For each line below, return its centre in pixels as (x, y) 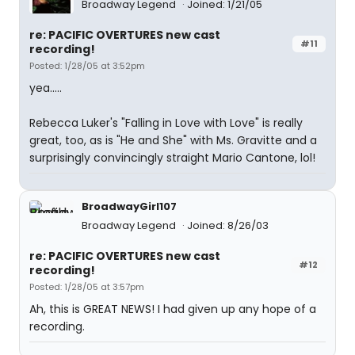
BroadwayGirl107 (129, 206)
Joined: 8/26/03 (228, 225)
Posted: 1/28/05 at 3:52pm (87, 66)
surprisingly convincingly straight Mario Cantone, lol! (172, 158)
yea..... (46, 88)
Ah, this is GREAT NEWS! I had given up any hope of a (173, 309)
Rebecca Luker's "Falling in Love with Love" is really (166, 123)
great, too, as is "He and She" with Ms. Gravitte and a (173, 140)
